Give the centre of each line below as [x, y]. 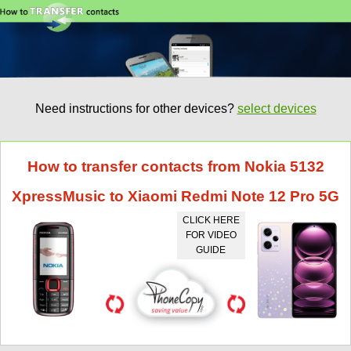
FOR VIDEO [211, 235]
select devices [277, 109]
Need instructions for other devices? [136, 109]
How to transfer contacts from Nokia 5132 [175, 166]
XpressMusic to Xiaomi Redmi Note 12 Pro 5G [175, 196]
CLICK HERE [211, 220]
